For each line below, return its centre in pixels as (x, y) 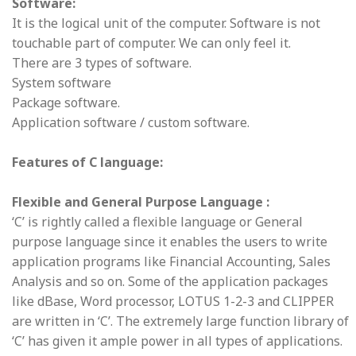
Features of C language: (87, 162)
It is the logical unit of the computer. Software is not (166, 23)
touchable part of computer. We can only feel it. (151, 43)
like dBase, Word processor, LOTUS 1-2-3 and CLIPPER (173, 301)
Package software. (66, 102)
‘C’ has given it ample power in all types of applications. (177, 341)
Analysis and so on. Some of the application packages (170, 281)
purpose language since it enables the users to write (170, 241)
